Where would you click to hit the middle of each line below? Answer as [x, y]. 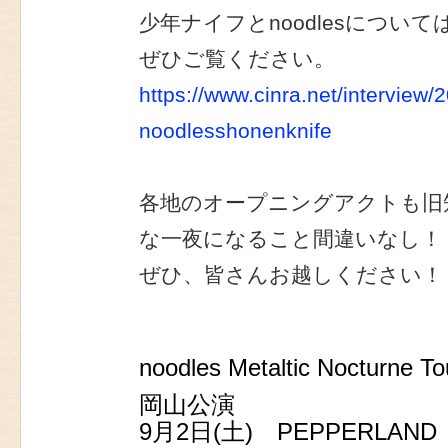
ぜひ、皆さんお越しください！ [291, 275]
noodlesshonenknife [235, 131]
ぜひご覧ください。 [237, 59]
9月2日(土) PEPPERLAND [288, 432]
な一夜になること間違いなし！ [290, 239]
